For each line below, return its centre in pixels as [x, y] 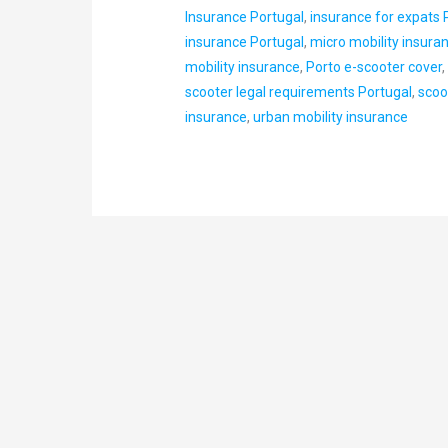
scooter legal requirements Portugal [299, 92]
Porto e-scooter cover [374, 67]
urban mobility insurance [331, 117]
